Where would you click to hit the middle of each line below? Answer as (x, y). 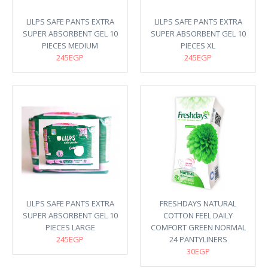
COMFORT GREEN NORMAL (198, 227)
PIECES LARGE (70, 227)
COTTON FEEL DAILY (198, 215)
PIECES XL (198, 45)
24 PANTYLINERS (198, 239)
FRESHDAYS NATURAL (198, 203)
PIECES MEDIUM (70, 45)
